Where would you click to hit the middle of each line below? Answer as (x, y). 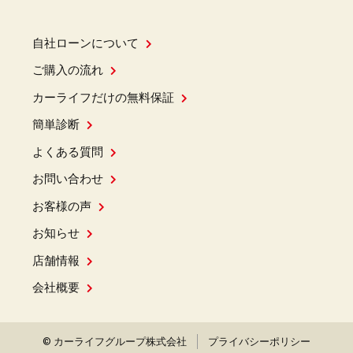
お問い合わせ (67, 179)
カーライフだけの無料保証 (103, 97)
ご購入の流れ (67, 71)
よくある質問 (67, 152)
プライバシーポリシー (259, 342)
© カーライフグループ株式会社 (115, 342)
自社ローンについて (85, 43)
